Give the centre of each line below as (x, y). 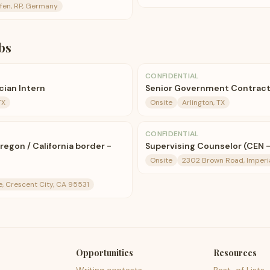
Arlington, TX (203, 102)
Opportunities (105, 253)
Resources (235, 253)
